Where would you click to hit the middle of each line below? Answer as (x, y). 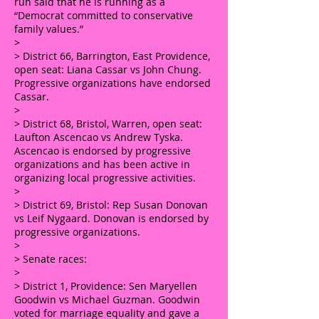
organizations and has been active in (102, 164)
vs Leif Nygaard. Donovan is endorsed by (111, 218)
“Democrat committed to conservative (104, 15)
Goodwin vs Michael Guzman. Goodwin (107, 299)
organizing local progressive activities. (105, 178)
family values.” (49, 29)
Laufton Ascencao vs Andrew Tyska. (99, 137)
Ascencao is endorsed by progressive (103, 151)
